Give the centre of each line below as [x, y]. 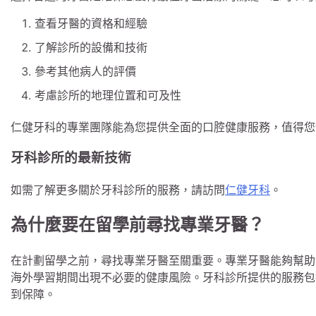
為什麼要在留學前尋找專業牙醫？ [138, 225]
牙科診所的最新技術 [71, 158]
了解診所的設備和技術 [91, 47]
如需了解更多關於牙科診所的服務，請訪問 [118, 190]
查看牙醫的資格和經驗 [91, 23]
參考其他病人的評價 [85, 71]
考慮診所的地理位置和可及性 [108, 95]
